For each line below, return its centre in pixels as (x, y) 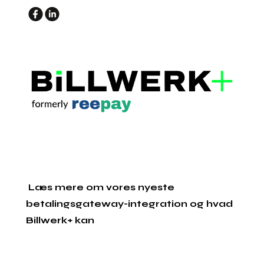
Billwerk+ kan (60, 220)
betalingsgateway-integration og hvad (130, 203)
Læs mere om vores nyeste (100, 187)
